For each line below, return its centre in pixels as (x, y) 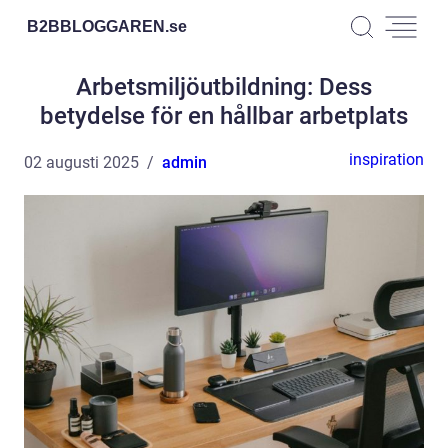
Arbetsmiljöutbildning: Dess (224, 87)
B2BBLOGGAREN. (98, 26)
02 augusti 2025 (81, 162)
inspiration (386, 159)
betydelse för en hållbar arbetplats (224, 116)
